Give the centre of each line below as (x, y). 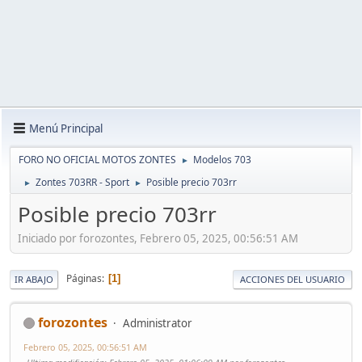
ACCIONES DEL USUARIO (293, 279)
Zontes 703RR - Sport (82, 182)
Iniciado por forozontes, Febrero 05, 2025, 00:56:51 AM (158, 238)
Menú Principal (66, 128)
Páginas (84, 279)
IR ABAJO (34, 279)
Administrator (158, 323)
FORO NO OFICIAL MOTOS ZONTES (97, 160)
